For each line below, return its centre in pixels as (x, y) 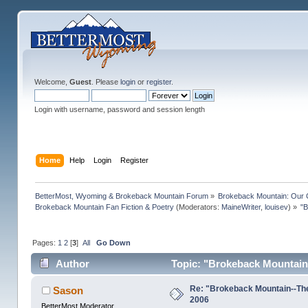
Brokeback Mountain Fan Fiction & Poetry (104, 207)
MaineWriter (241, 207)
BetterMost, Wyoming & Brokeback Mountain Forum (121, 196)
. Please (106, 82)
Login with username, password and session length (119, 109)
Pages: (45, 242)
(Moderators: (197, 207)
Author (72, 264)
